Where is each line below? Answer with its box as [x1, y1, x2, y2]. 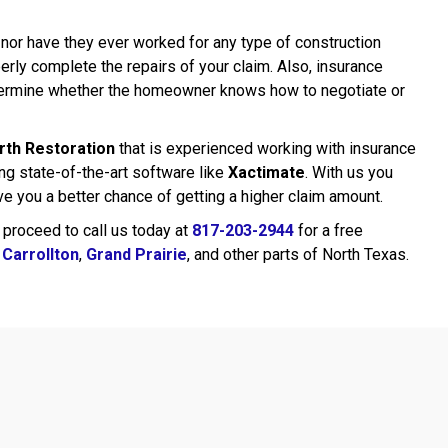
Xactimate [228, 163, 305, 182]
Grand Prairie [86, 245, 187, 264]
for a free [294, 221, 363, 240]
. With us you [305, 163, 393, 182]
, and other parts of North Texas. [187, 245, 409, 264]
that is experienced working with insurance [115, 139, 416, 158]
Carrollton [2, 245, 79, 264]
